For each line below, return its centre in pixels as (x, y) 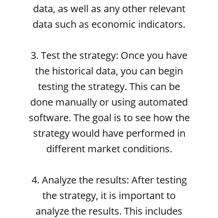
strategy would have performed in (109, 133)
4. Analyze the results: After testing (109, 180)
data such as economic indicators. (109, 24)
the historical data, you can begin (109, 71)
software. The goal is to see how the (109, 118)
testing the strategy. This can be (109, 86)
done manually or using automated (109, 102)
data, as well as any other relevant (109, 9)
